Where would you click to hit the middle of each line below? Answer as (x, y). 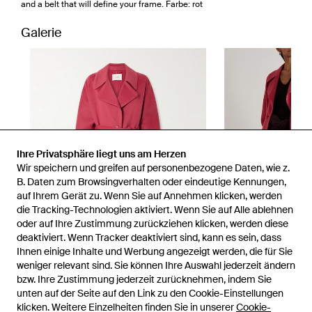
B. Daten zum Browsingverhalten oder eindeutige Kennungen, (151, 182)
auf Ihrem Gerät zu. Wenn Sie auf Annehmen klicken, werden (149, 196)
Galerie (41, 32)
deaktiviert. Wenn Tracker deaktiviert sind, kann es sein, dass (149, 237)
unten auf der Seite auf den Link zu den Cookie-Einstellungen (150, 293)
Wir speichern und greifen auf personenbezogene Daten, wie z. (153, 168)
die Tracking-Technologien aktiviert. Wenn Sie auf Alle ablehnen (155, 210)
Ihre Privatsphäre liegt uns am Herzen (101, 154)
